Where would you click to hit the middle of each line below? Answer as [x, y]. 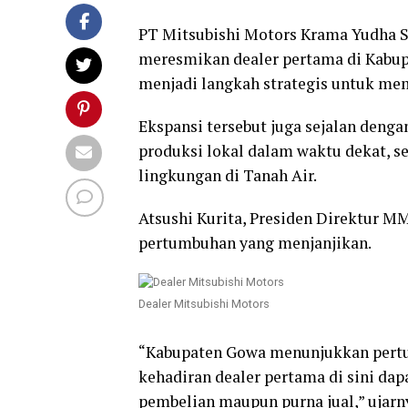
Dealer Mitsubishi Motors [204, 303]
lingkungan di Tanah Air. [228, 175]
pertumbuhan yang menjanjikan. [255, 242]
